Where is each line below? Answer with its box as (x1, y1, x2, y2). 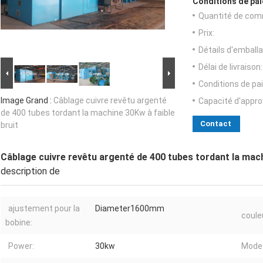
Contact (200, 119, 231, 129)
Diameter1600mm (95, 204, 164, 214)
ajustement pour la (8, 204, 80, 214)
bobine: (5, 218, 32, 228)
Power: (8, 241, 34, 251)
